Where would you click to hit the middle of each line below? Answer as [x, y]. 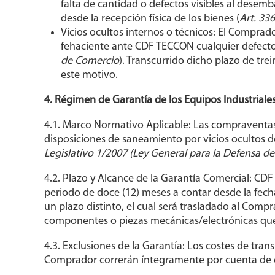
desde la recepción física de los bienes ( [150, 19]
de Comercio [90, 61]
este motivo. [89, 76]
